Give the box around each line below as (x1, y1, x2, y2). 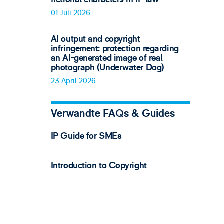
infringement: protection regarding (50, 42, 179, 54)
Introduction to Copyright (50, 160, 147, 172)
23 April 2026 (50, 76, 96, 86)
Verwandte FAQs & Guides (50, 107, 175, 121)
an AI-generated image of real (50, 52, 163, 64)
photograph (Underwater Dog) (50, 61, 164, 73)
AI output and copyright (50, 33, 140, 45)
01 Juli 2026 (50, 8, 90, 18)
